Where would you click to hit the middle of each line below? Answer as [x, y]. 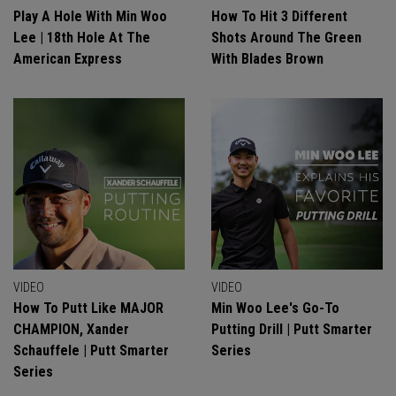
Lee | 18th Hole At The [82, 38]
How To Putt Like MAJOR [88, 308]
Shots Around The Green [286, 38]
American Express [68, 59]
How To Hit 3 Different [279, 16]
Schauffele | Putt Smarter [91, 350]
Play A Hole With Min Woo [90, 16]
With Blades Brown [267, 59]
